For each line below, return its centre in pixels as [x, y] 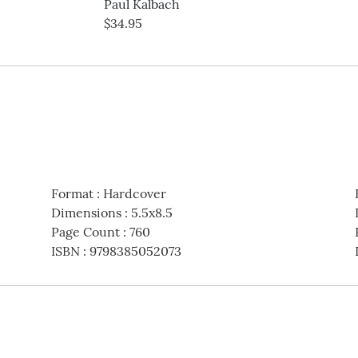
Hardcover [134, 193]
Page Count [85, 231]
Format [72, 193]
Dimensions [86, 212]
